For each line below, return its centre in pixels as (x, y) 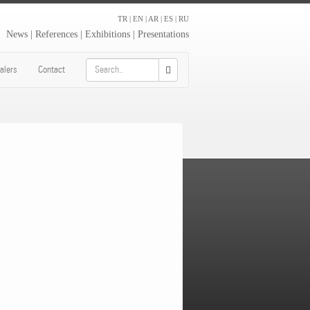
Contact (52, 70)
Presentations (163, 34)
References (56, 34)
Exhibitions (108, 34)
